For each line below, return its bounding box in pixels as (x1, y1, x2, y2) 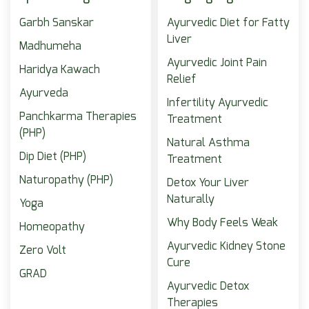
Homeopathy (19, 221, 85, 232)
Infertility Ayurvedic (167, 97, 268, 108)
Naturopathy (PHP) (19, 175, 113, 186)
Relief (167, 74, 197, 85)
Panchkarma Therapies (19, 111, 137, 122)
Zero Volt (19, 245, 66, 256)
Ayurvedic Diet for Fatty (167, 17, 290, 28)
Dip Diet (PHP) (19, 151, 86, 162)
